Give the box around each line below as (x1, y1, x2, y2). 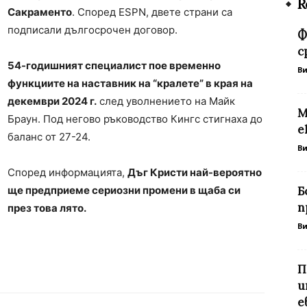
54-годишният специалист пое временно (8, 59, 221, 73)
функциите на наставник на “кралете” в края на (8, 77, 253, 90)
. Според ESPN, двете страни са (72, 5, 232, 19)
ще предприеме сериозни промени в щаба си (8, 184, 241, 197)
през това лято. (8, 201, 86, 215)
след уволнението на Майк (97, 95, 235, 108)
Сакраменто (8, 5, 72, 19)
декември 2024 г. (8, 95, 97, 108)
